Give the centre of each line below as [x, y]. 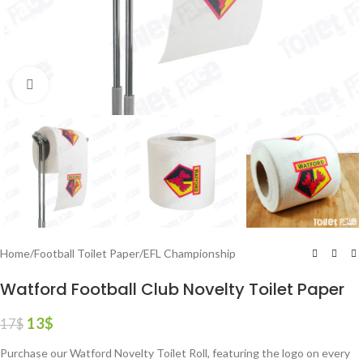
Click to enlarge [87, 84]
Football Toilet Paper [87, 254]
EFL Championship [190, 254]
